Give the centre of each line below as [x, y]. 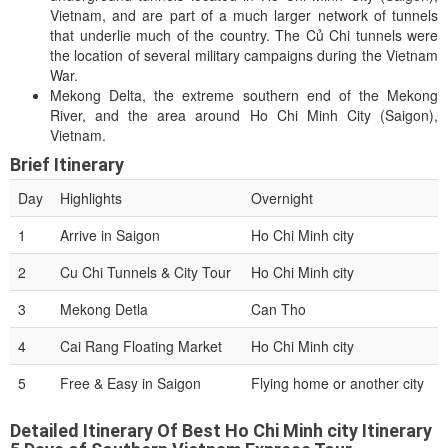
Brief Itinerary [67, 164]
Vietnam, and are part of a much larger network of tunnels [244, 14]
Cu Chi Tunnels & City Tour [145, 271]
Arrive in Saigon [110, 234]
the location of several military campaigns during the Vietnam [244, 54]
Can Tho [278, 308]
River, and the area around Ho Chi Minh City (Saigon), [244, 114]
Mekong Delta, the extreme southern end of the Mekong [244, 94]
